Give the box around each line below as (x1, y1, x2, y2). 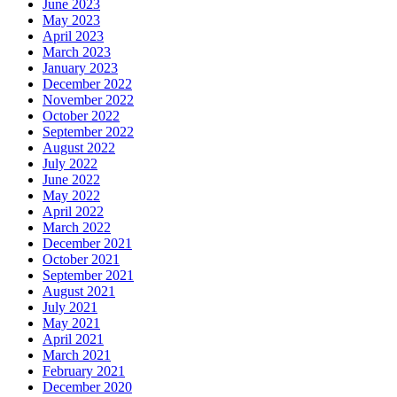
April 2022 (43, 203, 104, 219)
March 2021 (43, 346, 111, 362)
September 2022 (43, 123, 134, 139)
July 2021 (43, 299, 97, 315)
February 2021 (43, 362, 125, 378)
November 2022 (43, 91, 134, 107)
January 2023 (43, 59, 118, 75)
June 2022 (43, 171, 100, 187)
